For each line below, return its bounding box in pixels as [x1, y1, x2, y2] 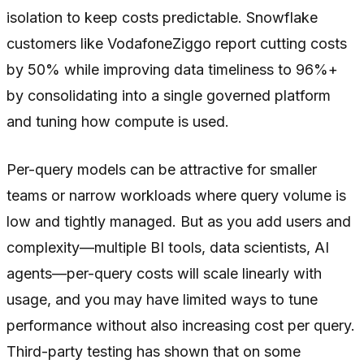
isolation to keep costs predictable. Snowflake [6, 8, 318, 26]
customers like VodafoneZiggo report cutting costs [6, 34, 347, 52]
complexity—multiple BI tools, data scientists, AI [6, 238, 329, 256]
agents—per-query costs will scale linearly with [6, 264, 322, 282]
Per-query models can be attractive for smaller [6, 160, 317, 178]
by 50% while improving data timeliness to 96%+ [6, 60, 338, 78]
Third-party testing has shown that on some [6, 342, 301, 360]
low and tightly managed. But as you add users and [6, 212, 351, 230]
